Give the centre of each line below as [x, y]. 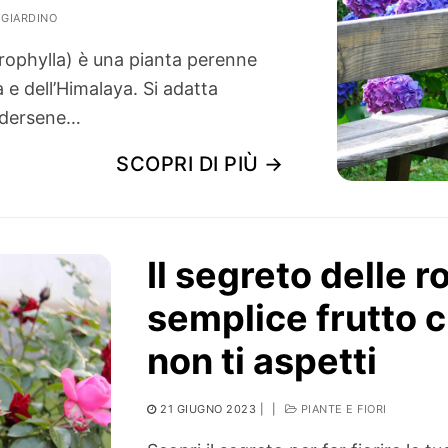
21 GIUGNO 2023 [208, 409]
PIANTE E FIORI [342, 409]
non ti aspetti [262, 361]
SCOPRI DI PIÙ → [200, 164]
